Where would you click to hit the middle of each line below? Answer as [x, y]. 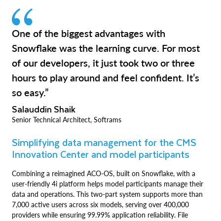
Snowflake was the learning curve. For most [106, 48]
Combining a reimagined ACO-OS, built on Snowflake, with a [104, 173]
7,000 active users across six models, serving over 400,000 [100, 204]
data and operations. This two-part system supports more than [107, 194]
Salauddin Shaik [44, 109]
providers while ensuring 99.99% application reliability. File [100, 215]
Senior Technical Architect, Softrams [67, 120]
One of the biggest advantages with [89, 33]
